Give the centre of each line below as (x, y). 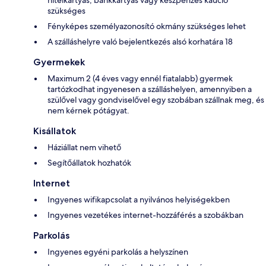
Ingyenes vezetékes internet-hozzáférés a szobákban (145, 215)
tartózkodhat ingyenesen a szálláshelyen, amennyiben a (150, 89)
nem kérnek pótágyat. (88, 110)
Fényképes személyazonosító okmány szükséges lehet (147, 26)
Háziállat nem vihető (84, 147)
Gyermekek (59, 62)
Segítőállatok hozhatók (89, 162)
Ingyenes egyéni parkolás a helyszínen (118, 251)
